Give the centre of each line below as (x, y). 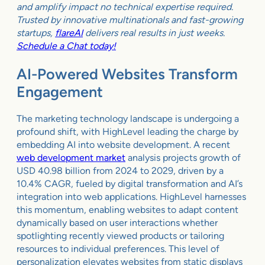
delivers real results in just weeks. (154, 33)
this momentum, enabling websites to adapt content (127, 210)
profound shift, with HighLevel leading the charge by (127, 132)
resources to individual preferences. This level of (118, 249)
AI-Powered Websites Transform (127, 74)
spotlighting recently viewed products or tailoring (120, 236)
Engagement (60, 91)
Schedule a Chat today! (66, 46)
